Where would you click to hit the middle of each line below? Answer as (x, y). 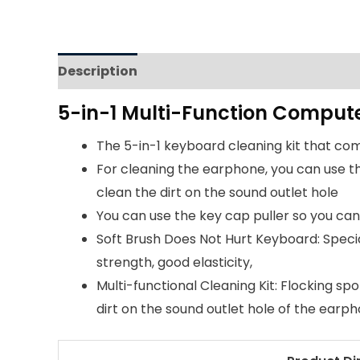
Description (98, 72)
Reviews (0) (190, 72)
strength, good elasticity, (174, 263)
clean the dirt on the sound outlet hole (217, 193)
